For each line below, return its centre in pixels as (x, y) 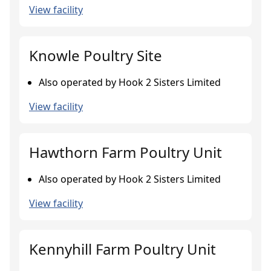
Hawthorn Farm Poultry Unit (126, 152)
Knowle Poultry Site (96, 55)
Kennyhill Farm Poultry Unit (122, 249)
